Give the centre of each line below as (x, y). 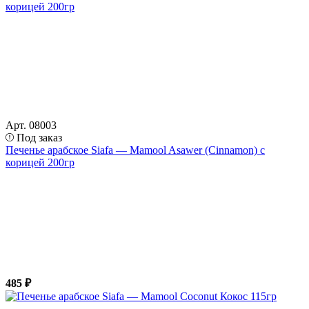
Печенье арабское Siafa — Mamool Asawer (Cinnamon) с (135, 150)
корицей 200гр (40, 162)
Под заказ (39, 137)
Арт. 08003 (31, 125)
